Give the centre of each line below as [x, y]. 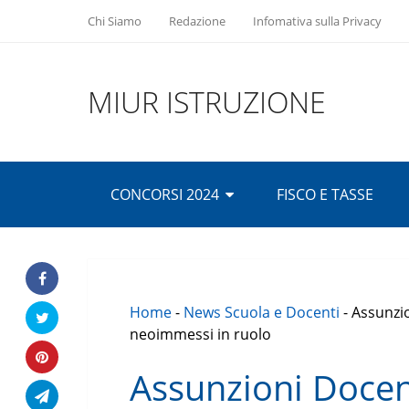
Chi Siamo [115, 21]
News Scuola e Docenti [262, 312]
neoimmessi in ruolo [200, 334]
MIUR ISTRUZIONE [207, 102]
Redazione [197, 21]
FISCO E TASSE [325, 194]
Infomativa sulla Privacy [317, 21]
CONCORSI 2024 [165, 194]
